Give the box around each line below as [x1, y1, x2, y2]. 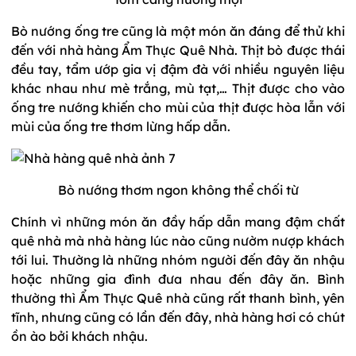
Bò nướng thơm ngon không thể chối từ [57, 181, 299, 198]
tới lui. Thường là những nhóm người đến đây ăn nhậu [11, 251, 345, 268]
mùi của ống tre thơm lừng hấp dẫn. [11, 118, 230, 134]
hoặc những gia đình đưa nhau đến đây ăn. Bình [11, 270, 345, 287]
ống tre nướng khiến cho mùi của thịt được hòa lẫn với [11, 99, 345, 115]
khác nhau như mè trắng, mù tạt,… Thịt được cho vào [11, 79, 345, 96]
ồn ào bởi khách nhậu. [11, 327, 148, 344]
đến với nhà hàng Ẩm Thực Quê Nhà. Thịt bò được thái [11, 41, 345, 58]
